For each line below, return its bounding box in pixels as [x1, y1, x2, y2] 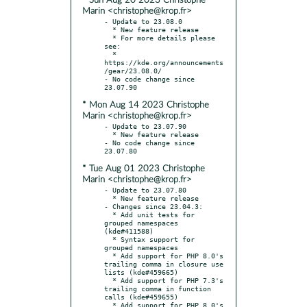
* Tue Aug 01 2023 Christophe [82, 164, 205, 173]
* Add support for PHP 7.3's [104, 275, 112, 284]
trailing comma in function [104, 284, 211, 293]
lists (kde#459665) [104, 267, 178, 276]
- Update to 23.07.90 [104, 121, 186, 130]
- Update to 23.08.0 [104, 16, 182, 25]
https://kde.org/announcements [104, 58, 223, 66]
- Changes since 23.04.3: [104, 201, 203, 210]
